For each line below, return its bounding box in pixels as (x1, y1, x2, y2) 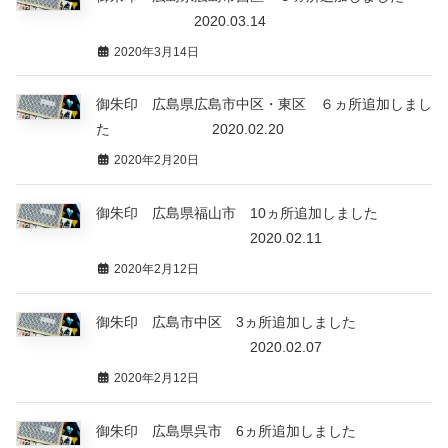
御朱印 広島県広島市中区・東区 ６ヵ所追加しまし (96, 96, 432, 113)
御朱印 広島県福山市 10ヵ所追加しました (96, 205, 378, 222)
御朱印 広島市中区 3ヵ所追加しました (96, 313, 356, 330)
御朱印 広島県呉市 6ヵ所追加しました (96, 422, 356, 439)
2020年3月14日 (111, 44, 199, 59)
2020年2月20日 (111, 153, 199, 168)
